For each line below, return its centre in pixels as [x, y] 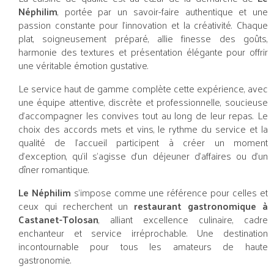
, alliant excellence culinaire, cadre [183, 220]
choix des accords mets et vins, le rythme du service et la [143, 129]
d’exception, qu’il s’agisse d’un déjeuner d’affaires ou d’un [143, 156]
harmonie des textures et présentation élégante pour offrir [143, 52]
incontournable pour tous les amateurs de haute [143, 246]
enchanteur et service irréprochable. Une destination [143, 233]
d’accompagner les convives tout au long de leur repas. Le [143, 116]
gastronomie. [45, 260]
